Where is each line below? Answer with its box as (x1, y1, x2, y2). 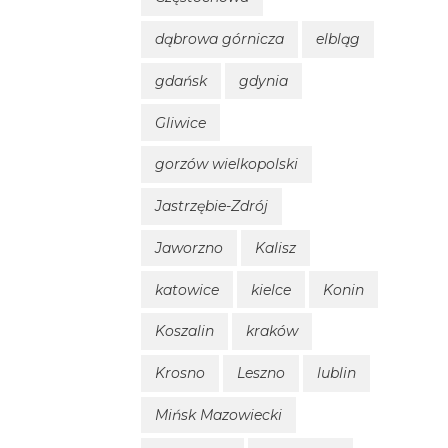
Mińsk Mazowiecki (155, 405, 282, 424)
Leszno (237, 364, 285, 383)
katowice (155, 280, 219, 299)
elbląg (316, 30, 360, 49)
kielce (251, 280, 291, 299)
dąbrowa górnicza (155, 30, 284, 49)
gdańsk (155, 71, 207, 90)
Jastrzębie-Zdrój (155, 197, 268, 216)
